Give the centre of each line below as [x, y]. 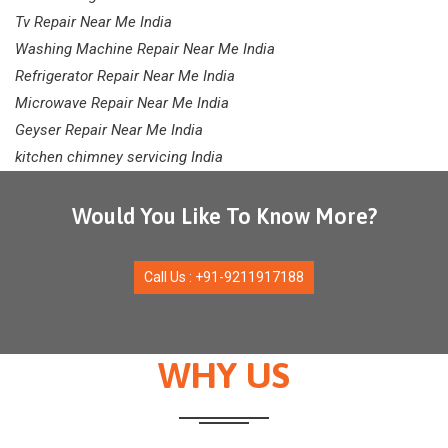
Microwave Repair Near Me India [122, 103]
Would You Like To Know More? [224, 216]
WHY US [224, 375]
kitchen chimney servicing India [119, 157]
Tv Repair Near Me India [93, 22]
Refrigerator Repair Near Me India [125, 76]
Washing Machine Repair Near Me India [145, 49]
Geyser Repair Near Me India [109, 130]
